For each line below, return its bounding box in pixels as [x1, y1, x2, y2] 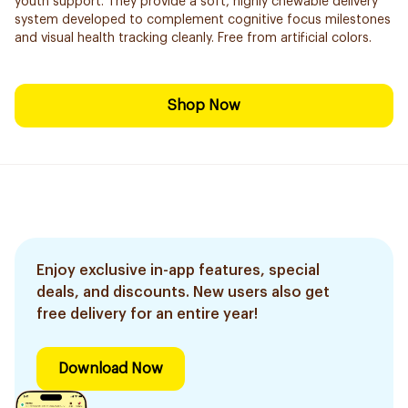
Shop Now [168, 98, 240, 113]
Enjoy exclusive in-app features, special [36, 263, 320, 278]
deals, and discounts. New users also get [36, 285, 330, 300]
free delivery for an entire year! [36, 307, 258, 321]
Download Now [58, 362, 163, 376]
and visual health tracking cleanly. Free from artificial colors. [15, 32, 372, 45]
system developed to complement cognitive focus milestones [15, 14, 391, 26]
